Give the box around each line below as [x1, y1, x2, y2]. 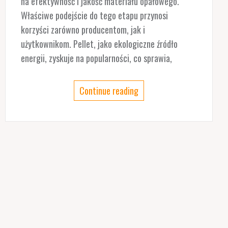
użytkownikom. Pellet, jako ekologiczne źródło [20, 37, 178, 50]
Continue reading [79, 83, 138, 97]
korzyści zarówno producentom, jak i [20, 22, 145, 36]
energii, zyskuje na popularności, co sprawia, [20, 51, 172, 65]
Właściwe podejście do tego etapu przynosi [20, 8, 168, 22]
